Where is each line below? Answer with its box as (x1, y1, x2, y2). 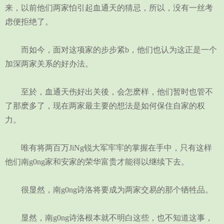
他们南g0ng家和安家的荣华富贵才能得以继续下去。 (5, 157, 189, 166)
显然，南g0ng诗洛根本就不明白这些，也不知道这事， (5, 213, 213, 222)
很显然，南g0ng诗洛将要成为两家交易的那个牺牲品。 (5, 185, 213, 194)
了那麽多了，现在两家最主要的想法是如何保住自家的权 (5, 101, 205, 110)
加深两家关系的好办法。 (5, 59, 93, 68)
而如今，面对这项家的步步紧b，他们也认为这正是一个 (5, 45, 217, 54)
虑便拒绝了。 (5, 17, 53, 26)
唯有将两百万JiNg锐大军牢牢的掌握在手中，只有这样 (5, 143, 212, 152)
